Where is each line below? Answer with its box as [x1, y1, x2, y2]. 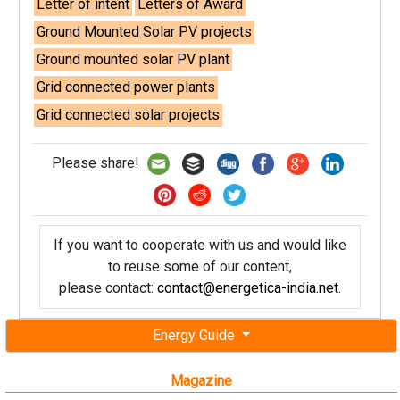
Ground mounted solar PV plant [37, 51, 230, 68]
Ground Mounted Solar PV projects [37, 23, 253, 40]
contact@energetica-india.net [156, 279, 338, 296]
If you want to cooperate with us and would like [53, 237, 346, 254]
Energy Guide [152, 327, 238, 344]
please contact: [58, 279, 157, 296]
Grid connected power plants [37, 79, 216, 96]
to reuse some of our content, [107, 258, 292, 275]
